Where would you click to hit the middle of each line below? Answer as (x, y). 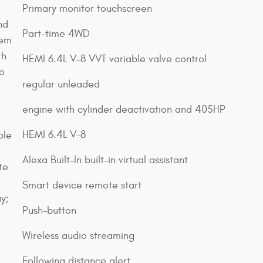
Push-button (49, 210)
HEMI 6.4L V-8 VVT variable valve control (114, 59)
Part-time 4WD (56, 33)
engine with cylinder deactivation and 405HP (124, 109)
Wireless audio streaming (78, 235)
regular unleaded (61, 84)
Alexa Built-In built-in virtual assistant (105, 160)
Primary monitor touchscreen (87, 8)
